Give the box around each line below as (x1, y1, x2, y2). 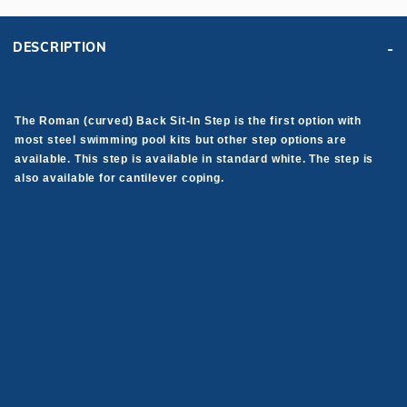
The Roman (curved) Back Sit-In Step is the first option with (15, 114, 362, 128)
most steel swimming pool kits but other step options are (15, 134, 347, 147)
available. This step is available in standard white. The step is (15, 153, 374, 166)
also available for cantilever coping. (15, 172, 224, 185)
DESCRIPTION (13, 39, 107, 56)
